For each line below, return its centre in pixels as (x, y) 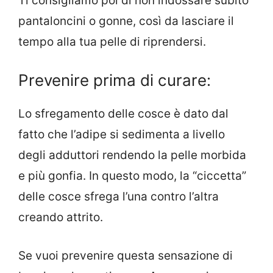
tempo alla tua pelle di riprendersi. (112, 41)
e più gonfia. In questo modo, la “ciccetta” (132, 176)
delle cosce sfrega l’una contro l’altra (119, 197)
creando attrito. (61, 218)
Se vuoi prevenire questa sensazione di (126, 255)
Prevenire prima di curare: (115, 80)
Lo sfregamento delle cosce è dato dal (123, 114)
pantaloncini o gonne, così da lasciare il (126, 21)
